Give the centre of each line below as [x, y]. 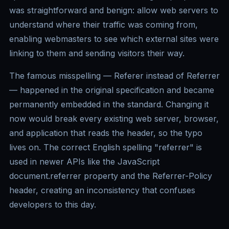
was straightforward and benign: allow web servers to [114, 10]
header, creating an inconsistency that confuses [102, 190]
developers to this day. [53, 205]
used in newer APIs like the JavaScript [84, 162]
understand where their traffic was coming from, [104, 25]
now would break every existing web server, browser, [114, 119]
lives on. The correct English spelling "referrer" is [106, 147]
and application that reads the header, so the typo [106, 133]
